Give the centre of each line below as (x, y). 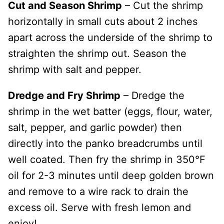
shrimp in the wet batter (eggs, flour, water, (110, 111)
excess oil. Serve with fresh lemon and (99, 207)
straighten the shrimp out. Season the (97, 53)
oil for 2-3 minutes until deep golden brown (111, 175)
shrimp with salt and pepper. (75, 69)
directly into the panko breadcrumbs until (105, 143)
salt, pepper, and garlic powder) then (95, 127)
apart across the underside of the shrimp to (110, 37)
